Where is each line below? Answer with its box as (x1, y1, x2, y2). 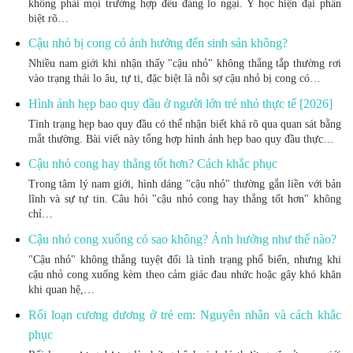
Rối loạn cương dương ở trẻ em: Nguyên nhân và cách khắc (28, 307, 341, 321)
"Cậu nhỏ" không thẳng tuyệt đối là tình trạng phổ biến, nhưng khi (28, 253, 341, 266)
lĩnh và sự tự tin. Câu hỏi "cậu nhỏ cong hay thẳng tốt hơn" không (28, 193, 341, 206)
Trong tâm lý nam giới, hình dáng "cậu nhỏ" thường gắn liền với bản (28, 178, 341, 191)
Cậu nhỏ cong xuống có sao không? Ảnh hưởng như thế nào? (28, 232, 336, 246)
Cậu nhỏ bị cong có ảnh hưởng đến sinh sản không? (28, 36, 288, 50)
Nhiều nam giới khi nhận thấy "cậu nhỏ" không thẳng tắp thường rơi (28, 58, 341, 70)
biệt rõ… (28, 12, 69, 24)
